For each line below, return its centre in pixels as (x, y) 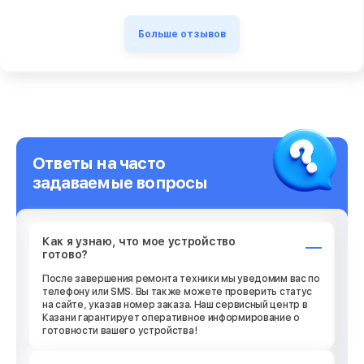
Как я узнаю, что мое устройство (139, 241)
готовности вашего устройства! (120, 330)
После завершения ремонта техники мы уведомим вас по (181, 278)
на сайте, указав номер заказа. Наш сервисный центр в (175, 304)
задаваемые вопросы (120, 182)
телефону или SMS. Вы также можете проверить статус (177, 291)
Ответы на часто (99, 163)
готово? (65, 254)
